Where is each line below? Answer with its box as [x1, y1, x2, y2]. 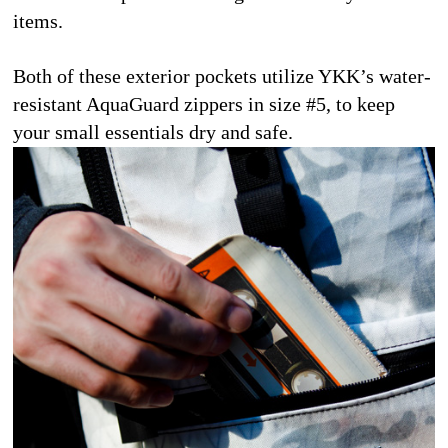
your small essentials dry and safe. [13, 120, 293, 143]
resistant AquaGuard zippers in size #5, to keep [13, 92, 395, 115]
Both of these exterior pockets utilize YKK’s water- [13, 64, 431, 87]
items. [13, 9, 63, 32]
